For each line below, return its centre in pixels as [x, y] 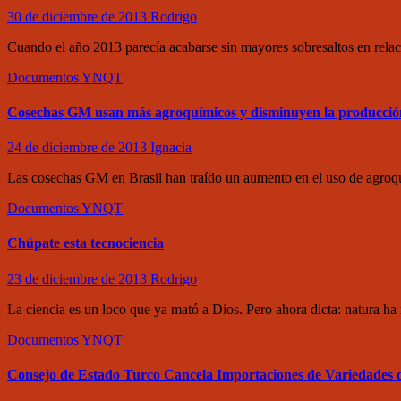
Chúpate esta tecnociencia [85, 243]
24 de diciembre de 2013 [79, 148]
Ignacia [171, 148]
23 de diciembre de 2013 [79, 278]
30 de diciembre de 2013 [79, 16]
